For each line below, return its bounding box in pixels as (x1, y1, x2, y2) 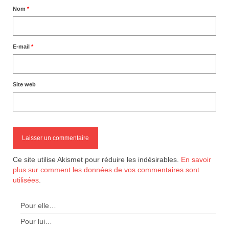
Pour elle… (20, 201, 56, 210)
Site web (13, 81, 36, 87)
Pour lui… (20, 217, 52, 225)
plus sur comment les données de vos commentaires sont (13, 165, 199, 174)
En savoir (181, 155, 211, 164)
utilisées (13, 175, 39, 184)
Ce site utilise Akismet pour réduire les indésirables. (13, 155, 181, 164)
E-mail (13, 43, 31, 50)
